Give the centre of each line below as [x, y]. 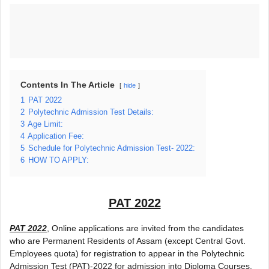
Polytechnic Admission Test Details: [91, 112]
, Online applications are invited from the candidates [145, 228]
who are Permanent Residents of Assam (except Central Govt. [128, 240]
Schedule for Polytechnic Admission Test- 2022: [112, 148]
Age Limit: [45, 124]
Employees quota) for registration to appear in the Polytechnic [127, 253]
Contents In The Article [68, 84]
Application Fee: [56, 136]
